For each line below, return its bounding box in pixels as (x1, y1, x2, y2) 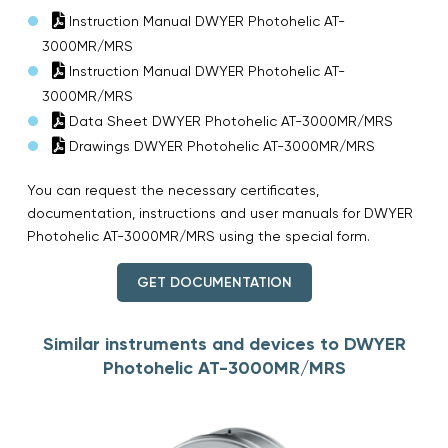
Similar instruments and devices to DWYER (42, 332, 406, 355)
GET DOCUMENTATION (136, 273, 292, 291)
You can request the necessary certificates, (27, 181, 319, 198)
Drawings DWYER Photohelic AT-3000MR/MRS (65, 137, 375, 154)
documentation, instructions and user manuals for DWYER (27, 204, 413, 221)
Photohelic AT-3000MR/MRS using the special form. (27, 227, 370, 244)
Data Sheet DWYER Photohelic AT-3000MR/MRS (65, 112, 393, 129)
